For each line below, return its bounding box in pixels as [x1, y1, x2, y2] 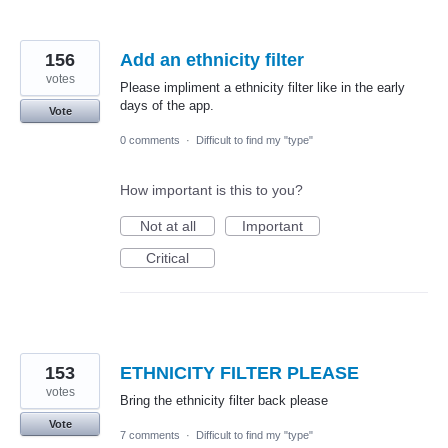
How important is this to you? [120, 181, 303, 198]
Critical [146, 249, 189, 266]
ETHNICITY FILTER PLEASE [120, 362, 359, 383]
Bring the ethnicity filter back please [120, 392, 328, 408]
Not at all [139, 217, 196, 234]
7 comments [120, 429, 180, 441]
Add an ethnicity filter [120, 49, 304, 70]
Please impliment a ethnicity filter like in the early [120, 79, 405, 95]
